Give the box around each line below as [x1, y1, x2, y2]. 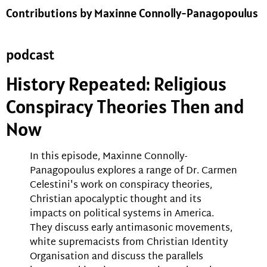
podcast [6, 45, 54, 64]
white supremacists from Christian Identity [30, 234, 228, 252]
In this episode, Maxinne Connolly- [30, 148, 187, 166]
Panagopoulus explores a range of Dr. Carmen [30, 163, 237, 181]
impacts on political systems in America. [30, 206, 214, 223]
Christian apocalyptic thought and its [30, 191, 201, 209]
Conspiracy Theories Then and [6, 94, 244, 119]
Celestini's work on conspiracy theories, [30, 177, 212, 195]
